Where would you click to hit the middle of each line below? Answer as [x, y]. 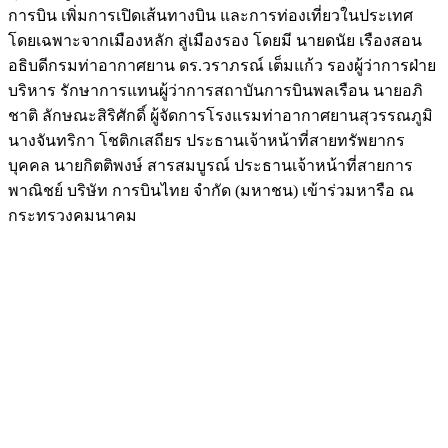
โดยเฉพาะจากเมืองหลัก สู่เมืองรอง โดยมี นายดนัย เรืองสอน [215, 41]
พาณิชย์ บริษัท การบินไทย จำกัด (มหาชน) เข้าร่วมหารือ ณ [211, 191]
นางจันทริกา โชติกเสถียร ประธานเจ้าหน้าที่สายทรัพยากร [206, 141]
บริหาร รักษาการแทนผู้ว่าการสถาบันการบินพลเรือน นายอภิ [215, 91]
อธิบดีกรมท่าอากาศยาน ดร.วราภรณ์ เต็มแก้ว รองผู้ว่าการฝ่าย [222, 66]
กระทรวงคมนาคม [72, 216]
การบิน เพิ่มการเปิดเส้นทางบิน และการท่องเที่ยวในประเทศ [210, 16]
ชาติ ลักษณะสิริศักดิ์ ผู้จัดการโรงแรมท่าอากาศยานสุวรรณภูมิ [220, 116]
